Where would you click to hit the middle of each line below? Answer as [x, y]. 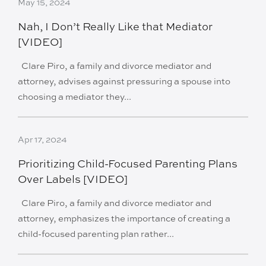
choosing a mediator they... [75, 97]
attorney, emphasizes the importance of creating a [124, 218]
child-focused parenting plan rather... [96, 234]
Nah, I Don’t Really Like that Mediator [115, 26]
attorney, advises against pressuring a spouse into [124, 81]
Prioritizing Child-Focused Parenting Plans [128, 164]
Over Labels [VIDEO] [73, 179]
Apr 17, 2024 [42, 140]
